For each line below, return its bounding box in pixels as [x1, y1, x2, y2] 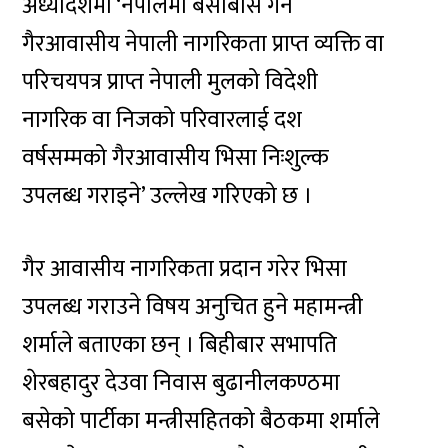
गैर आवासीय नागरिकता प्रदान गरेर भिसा [22, 249, 348, 288]
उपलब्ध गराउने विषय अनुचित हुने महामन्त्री [22, 287, 364, 326]
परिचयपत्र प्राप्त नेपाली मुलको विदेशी [22, 63, 319, 102]
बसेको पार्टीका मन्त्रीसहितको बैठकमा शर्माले [22, 401, 381, 440]
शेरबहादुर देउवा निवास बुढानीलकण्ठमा [22, 363, 341, 402]
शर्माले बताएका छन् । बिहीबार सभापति [22, 325, 338, 364]
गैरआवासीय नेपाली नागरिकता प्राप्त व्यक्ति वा [22, 25, 385, 64]
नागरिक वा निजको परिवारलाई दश [22, 101, 303, 140]
